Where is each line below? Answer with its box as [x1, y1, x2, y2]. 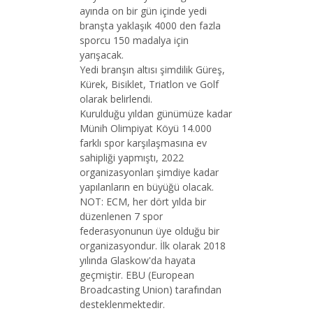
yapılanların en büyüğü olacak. [80, 180, 214, 194]
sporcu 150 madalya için [80, 33, 189, 47]
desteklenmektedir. [80, 297, 165, 311]
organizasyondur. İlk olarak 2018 [80, 238, 226, 252]
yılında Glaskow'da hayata [80, 253, 196, 267]
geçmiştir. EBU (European [80, 268, 194, 282]
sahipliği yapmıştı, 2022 [80, 150, 184, 164]
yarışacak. [80, 48, 126, 61]
